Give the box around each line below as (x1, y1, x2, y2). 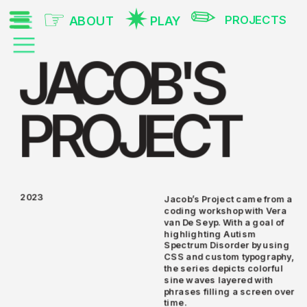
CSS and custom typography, (164, 251, 295, 262)
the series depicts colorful (164, 262, 283, 273)
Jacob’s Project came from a (164, 193, 293, 205)
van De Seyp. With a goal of (164, 217, 284, 228)
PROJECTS (224, 12, 287, 27)
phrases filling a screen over (164, 286, 295, 297)
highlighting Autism (164, 228, 256, 239)
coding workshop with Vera (164, 205, 287, 216)
